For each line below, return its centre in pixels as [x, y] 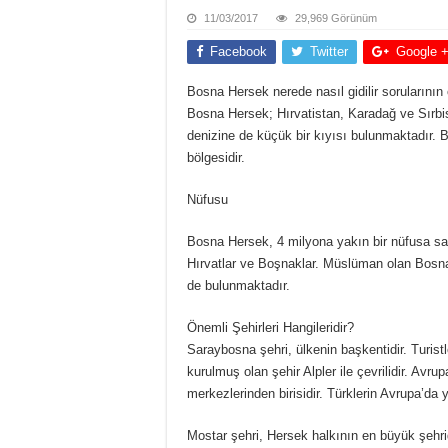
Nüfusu [207, 199]
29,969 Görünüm [336, 18]
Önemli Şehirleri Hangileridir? [270, 327]
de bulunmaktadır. [238, 285]
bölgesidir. [216, 157]
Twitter [329, 51]
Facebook [238, 51]
